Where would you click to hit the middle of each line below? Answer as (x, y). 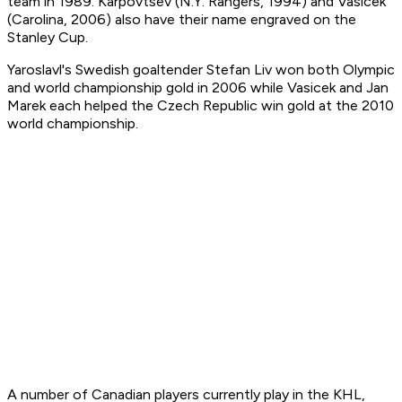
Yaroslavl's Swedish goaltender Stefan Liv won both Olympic (201, 70)
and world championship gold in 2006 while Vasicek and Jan (198, 88)
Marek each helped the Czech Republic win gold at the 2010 (201, 106)
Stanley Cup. (48, 38)
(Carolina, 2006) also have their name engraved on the (182, 20)
